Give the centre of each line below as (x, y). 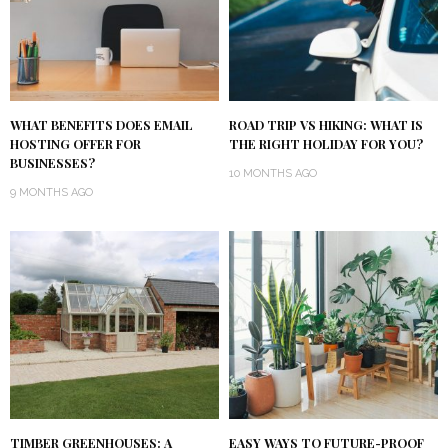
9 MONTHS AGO (51, 193)
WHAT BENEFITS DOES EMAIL (101, 125)
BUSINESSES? (52, 163)
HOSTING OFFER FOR (75, 144)
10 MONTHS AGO (273, 174)
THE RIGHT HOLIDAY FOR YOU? (326, 144)
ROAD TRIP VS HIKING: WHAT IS (326, 125)
